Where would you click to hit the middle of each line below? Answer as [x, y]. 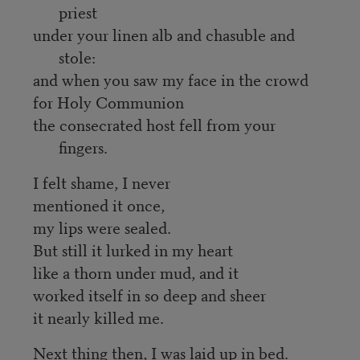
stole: [77, 57]
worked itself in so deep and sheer [149, 295]
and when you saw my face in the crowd [170, 80]
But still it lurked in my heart [133, 250]
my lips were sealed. [102, 227]
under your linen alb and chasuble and [164, 35]
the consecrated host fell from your [154, 125]
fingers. [83, 147]
